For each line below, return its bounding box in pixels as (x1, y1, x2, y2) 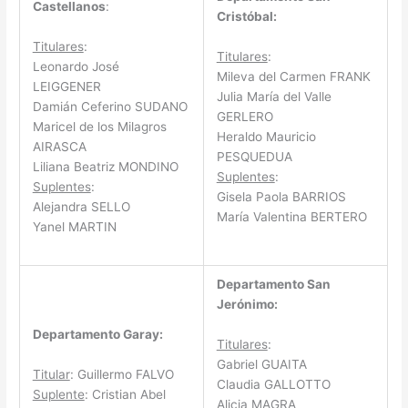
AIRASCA (32, 138, 87, 154)
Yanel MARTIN (32, 219, 117, 234)
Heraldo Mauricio (216, 128, 316, 144)
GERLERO (216, 108, 273, 124)
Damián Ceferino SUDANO (32, 98, 188, 114)
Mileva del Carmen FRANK (216, 68, 371, 84)
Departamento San (216, 276, 331, 291)
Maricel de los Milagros (32, 118, 167, 134)
